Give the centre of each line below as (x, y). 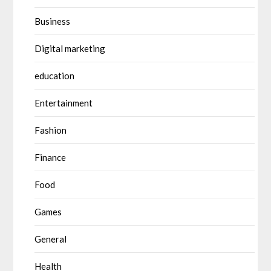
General (51, 239)
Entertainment (64, 103)
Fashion (51, 130)
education (55, 75)
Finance (51, 157)
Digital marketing (70, 48)
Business (53, 21)
